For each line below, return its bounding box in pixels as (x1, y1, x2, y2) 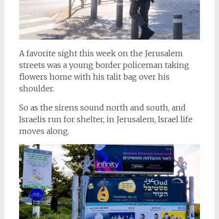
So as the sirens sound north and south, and (19, 103, 186, 113)
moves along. (19, 126, 69, 136)
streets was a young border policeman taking (19, 60, 189, 70)
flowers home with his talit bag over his (19, 72, 170, 82)
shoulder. (19, 84, 54, 94)
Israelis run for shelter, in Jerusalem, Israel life (19, 114, 193, 125)
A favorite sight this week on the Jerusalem (19, 48, 183, 59)
